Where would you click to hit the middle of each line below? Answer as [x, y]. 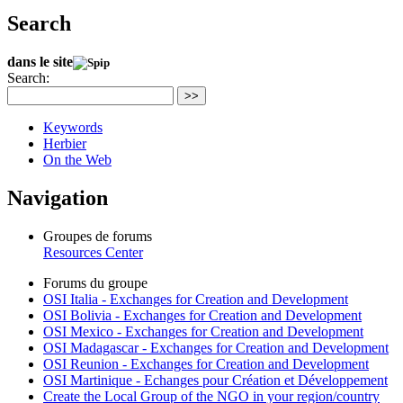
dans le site [40, 61]
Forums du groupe [95, 282]
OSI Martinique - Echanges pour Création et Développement [215, 380]
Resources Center [93, 252]
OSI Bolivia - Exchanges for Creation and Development [202, 315]
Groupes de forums [98, 236]
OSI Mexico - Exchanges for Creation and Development [203, 331]
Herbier [65, 143]
